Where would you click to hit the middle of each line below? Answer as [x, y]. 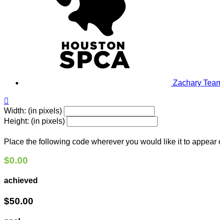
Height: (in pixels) [34, 121]
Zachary [188, 82]
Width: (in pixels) [33, 110]
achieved [21, 181]
